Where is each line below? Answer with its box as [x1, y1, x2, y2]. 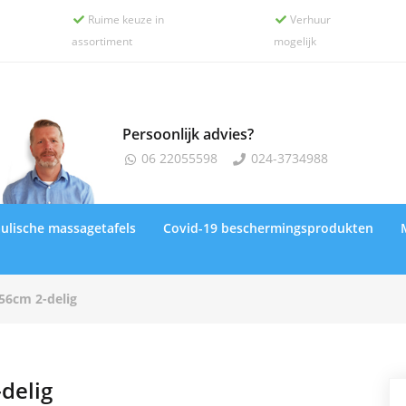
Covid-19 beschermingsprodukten [163, 219, 373, 237]
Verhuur [287, 12, 332, 27]
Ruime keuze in [85, 12, 165, 27]
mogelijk [274, 34, 317, 49]
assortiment [72, 34, 133, 49]
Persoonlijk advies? [121, 124, 254, 144]
